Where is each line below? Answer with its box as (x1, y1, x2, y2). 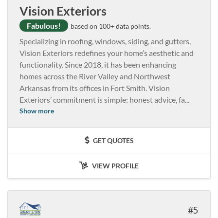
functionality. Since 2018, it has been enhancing (19, 59, 176, 69)
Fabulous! (27, 20, 61, 30)
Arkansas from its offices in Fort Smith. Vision (19, 83, 170, 92)
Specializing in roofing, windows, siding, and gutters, (19, 36, 191, 46)
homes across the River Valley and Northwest (19, 71, 170, 81)
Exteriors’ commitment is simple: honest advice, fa (19, 94, 185, 104)
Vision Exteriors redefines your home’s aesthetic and (19, 48, 194, 57)
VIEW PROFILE (91, 161, 139, 170)
